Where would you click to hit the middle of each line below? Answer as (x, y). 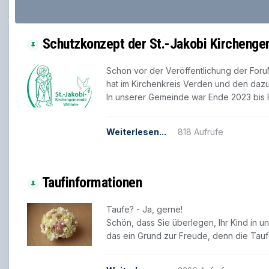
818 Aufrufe (201, 132)
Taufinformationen (92, 183)
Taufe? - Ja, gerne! (144, 210)
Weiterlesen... (136, 132)
